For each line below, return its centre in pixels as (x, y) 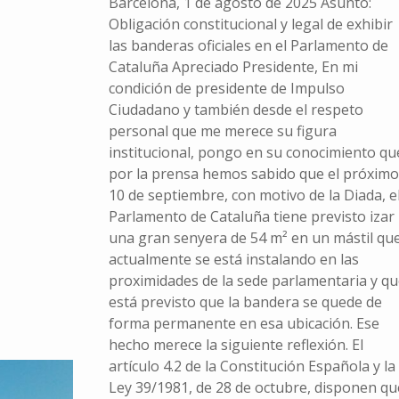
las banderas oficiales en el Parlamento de (248, 46)
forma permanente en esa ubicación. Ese (244, 324)
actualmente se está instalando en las (233, 260)
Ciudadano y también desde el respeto (236, 110)
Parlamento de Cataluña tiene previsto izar (251, 217)
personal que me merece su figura (222, 131)
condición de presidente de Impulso (226, 89)
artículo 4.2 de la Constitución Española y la (252, 366)
